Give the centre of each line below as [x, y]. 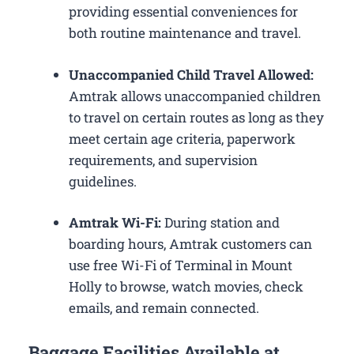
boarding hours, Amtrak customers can [190, 244]
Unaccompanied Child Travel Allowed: [191, 74]
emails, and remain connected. [164, 308]
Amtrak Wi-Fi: [117, 223]
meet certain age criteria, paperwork [182, 138]
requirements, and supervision [163, 160]
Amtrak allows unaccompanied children [195, 96]
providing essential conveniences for [183, 12]
